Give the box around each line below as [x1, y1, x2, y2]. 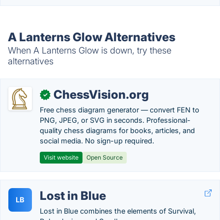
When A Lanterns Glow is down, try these [8, 45, 171, 55]
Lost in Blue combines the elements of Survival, [40, 207, 196, 215]
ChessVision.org [54, 87, 149, 102]
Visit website [44, 154, 79, 161]
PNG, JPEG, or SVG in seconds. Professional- [40, 116, 191, 124]
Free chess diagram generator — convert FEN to [40, 106, 199, 114]
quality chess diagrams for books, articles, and [40, 126, 195, 135]
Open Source [86, 154, 123, 161]
